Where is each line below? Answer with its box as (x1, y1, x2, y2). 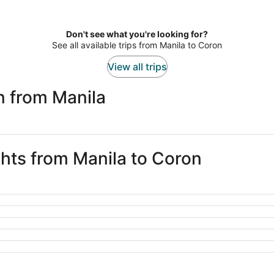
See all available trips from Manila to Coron (52, 40, 222, 51)
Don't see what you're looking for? (66, 29, 208, 40)
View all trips (107, 61, 167, 73)
